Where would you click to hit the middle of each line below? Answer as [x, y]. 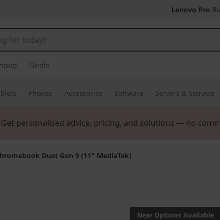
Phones [41, 93]
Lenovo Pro [191, 10]
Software [129, 93]
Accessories [83, 93]
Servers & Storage [185, 93]
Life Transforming [166, 190]
